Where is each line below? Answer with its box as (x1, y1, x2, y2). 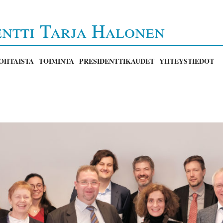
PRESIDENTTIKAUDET (79, 56, 154, 66)
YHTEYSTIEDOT (159, 56, 214, 66)
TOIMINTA (39, 56, 74, 66)
